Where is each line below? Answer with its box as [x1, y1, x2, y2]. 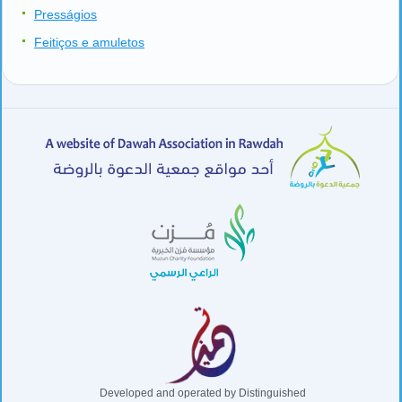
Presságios [34, 6, 97, 22]
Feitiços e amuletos [34, 34, 144, 49]
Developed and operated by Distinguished [99, 386, 306, 399]
